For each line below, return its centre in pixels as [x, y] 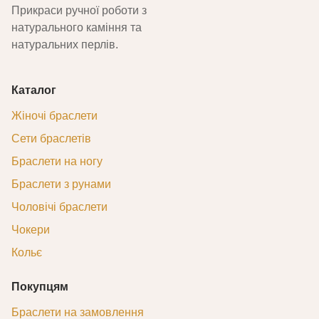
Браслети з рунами [61, 184]
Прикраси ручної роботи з [79, 10]
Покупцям [40, 287]
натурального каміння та [77, 27]
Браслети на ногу [57, 161]
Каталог [34, 90]
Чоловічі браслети [59, 207]
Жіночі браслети [54, 116]
